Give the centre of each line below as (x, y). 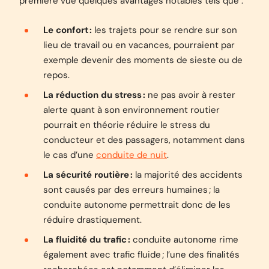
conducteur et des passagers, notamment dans (144, 140)
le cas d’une (70, 155)
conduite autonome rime (184, 240)
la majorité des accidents (188, 175)
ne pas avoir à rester (190, 95)
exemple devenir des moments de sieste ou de (143, 60)
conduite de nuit (131, 155)
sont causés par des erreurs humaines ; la (131, 190)
